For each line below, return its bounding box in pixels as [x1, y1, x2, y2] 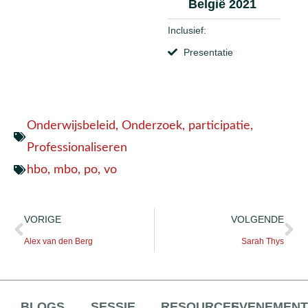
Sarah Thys [241, 236, 284, 246]
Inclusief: [168, 24, 206, 36]
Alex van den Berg [24, 236, 93, 246]
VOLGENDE [231, 213, 284, 225]
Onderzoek [122, 119, 182, 131]
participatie [188, 119, 250, 131]
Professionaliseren [27, 141, 127, 153]
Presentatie [183, 46, 233, 58]
